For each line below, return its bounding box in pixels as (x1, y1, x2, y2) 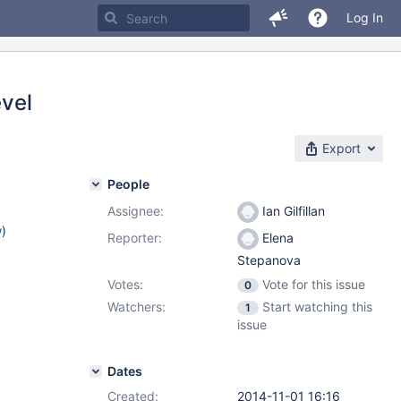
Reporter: (107, 230, 162, 245)
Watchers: (107, 299, 166, 314)
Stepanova (237, 252, 301, 269)
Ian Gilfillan (259, 203, 325, 218)
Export (322, 141, 361, 156)
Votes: (107, 277, 143, 292)
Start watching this (262, 299, 372, 314)
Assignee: (107, 203, 164, 218)
